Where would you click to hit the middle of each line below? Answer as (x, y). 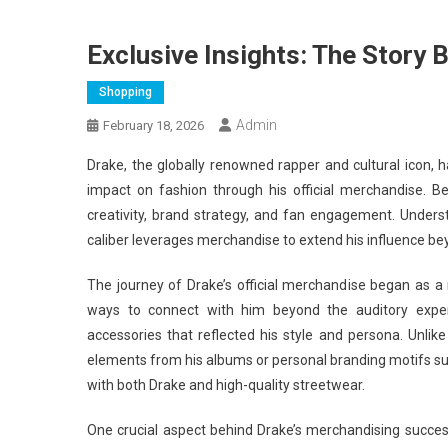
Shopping (125, 92)
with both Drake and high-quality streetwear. (226, 385)
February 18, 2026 (153, 125)
